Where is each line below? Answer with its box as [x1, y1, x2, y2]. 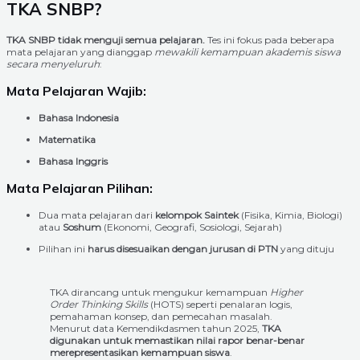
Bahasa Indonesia [39, 112, 119, 125]
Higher [270, 285, 304, 298]
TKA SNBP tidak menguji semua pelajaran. [6, 34, 205, 47]
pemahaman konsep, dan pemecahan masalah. [50, 309, 273, 322]
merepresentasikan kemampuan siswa [50, 346, 231, 358]
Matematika [39, 133, 96, 146]
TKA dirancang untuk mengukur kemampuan [50, 285, 271, 298]
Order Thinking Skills [50, 297, 149, 310]
